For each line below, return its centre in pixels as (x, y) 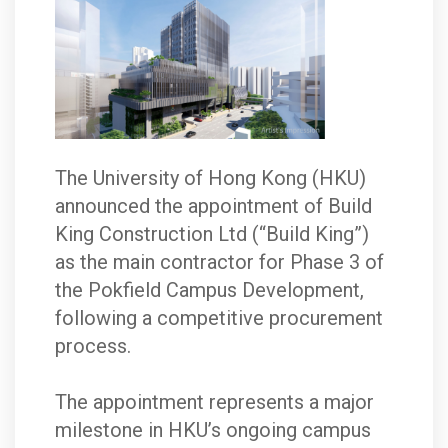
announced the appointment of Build (213, 206)
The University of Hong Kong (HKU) (210, 178)
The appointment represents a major (214, 402)
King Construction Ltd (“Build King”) (212, 234)
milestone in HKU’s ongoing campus (213, 430)
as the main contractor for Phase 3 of (219, 262)
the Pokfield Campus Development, (209, 290)
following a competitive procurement (219, 318)
